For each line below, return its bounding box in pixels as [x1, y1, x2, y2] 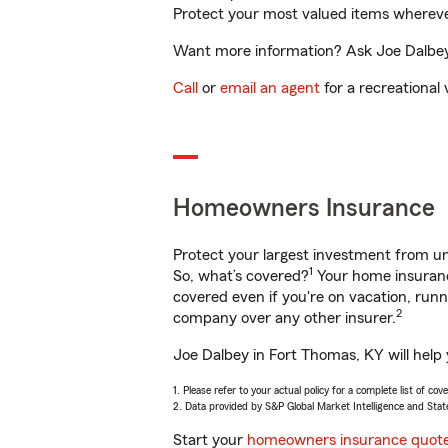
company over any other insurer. [173, 310, 396, 326]
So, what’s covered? [173, 268, 309, 284]
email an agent [220, 80, 320, 96]
